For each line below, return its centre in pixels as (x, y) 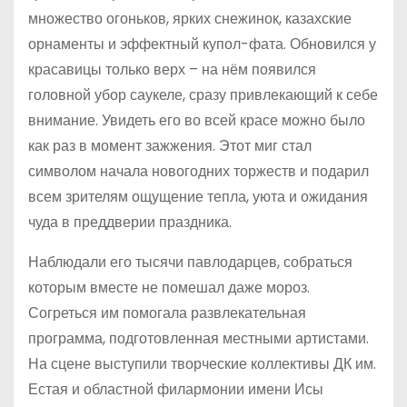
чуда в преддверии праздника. (130, 222)
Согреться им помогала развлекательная (167, 313)
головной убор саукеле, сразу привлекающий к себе (203, 94)
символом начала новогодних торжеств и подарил (199, 171)
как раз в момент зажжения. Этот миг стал (170, 145)
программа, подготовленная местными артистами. (199, 338)
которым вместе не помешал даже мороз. (169, 287)
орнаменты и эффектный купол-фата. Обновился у (202, 44)
